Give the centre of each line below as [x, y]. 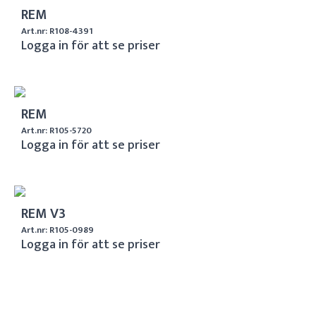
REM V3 [43, 213]
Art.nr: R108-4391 [57, 31]
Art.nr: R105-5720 [56, 130]
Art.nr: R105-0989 [57, 230]
